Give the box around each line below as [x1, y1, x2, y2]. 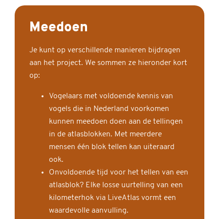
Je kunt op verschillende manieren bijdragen [29, 46, 180, 55]
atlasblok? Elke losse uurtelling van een [49, 181, 183, 190]
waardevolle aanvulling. [49, 207, 129, 215]
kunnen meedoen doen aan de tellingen [49, 118, 183, 126]
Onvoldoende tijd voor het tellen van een [49, 169, 188, 177]
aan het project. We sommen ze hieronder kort [29, 59, 187, 67]
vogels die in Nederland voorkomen [49, 105, 169, 113]
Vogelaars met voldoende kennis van [49, 92, 173, 101]
